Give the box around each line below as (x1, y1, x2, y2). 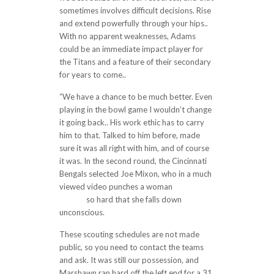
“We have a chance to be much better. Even (59, 92, 212, 102)
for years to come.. (59, 70, 126, 80)
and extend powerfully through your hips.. (59, 18, 208, 28)
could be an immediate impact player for (59, 44, 203, 54)
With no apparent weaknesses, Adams (59, 31, 196, 41)
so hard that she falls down (84, 194, 182, 204)
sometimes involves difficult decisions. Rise (59, 6, 211, 15)
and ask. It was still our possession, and (59, 255, 199, 265)
